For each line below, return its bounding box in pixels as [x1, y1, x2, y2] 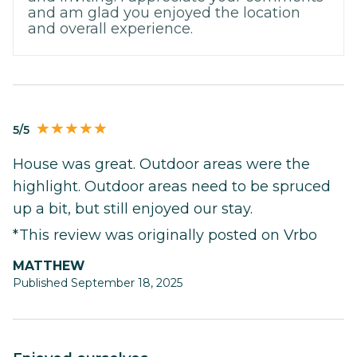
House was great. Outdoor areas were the [13, 155, 310, 173]
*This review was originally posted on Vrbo [13, 226, 317, 244]
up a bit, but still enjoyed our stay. [13, 199, 253, 218]
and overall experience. [28, 19, 193, 37]
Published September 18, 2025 [13, 275, 182, 290]
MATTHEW [25, 257, 84, 273]
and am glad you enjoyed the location [28, 3, 300, 22]
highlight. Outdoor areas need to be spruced [13, 177, 331, 195]
